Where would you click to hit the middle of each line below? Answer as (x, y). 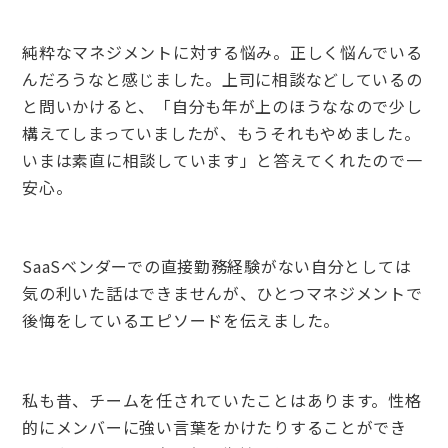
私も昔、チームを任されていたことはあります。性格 (222, 399)
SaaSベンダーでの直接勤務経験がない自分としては (217, 266)
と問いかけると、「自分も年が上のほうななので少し (222, 105)
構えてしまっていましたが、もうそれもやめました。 (221, 132)
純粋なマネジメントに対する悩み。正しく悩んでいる (222, 51)
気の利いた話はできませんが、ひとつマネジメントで (222, 293)
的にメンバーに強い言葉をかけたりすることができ (214, 426)
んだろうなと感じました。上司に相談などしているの (222, 78)
